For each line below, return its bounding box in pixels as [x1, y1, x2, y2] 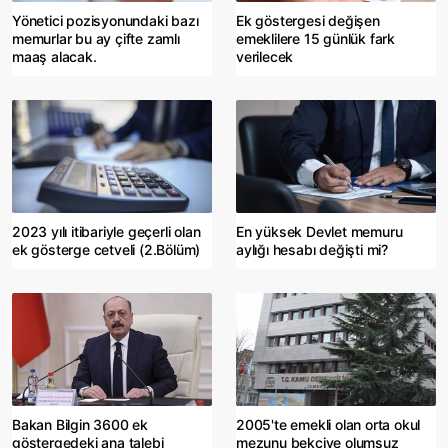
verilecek [236, 47, 294, 65]
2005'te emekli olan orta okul [236, 415, 421, 433]
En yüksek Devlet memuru [236, 222, 403, 240]
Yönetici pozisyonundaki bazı [12, 11, 199, 29]
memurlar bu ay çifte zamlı [12, 29, 180, 47]
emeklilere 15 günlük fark [236, 29, 396, 47]
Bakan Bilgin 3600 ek [12, 415, 149, 433]
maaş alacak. [12, 47, 97, 65]
